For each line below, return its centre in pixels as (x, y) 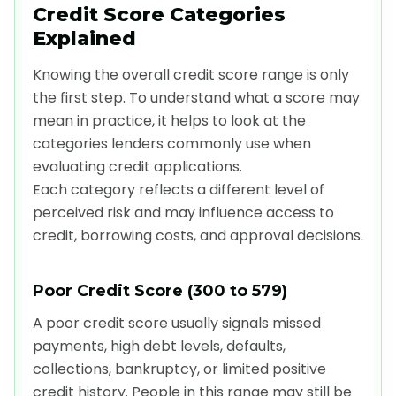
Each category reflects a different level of (179, 189)
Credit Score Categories (159, 14)
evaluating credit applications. (137, 166)
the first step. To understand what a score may (196, 97)
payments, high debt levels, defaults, (159, 346)
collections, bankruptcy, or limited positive (179, 369)
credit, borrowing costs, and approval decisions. (198, 235)
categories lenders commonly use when (172, 143)
